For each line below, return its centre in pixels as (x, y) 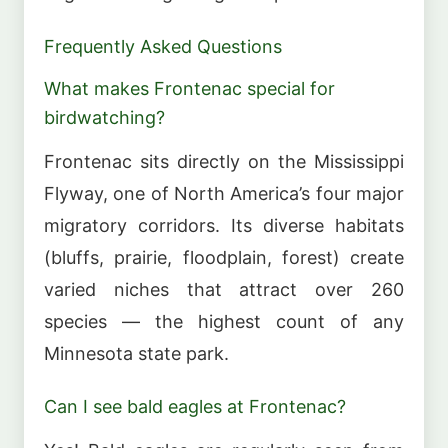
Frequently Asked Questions (163, 46)
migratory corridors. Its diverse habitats (224, 225)
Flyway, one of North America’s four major (224, 193)
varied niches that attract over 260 (224, 289)
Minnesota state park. (136, 353)
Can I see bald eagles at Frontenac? (195, 407)
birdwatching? (104, 118)
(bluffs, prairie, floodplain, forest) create (224, 257)
